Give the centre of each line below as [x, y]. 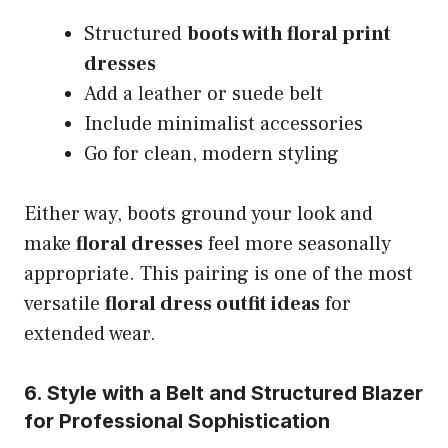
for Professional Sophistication [177, 420]
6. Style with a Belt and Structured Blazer [223, 392]
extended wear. [90, 333]
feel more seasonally [297, 243]
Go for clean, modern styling [211, 153]
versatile [64, 303]
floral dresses [139, 243]
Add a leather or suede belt [203, 93]
